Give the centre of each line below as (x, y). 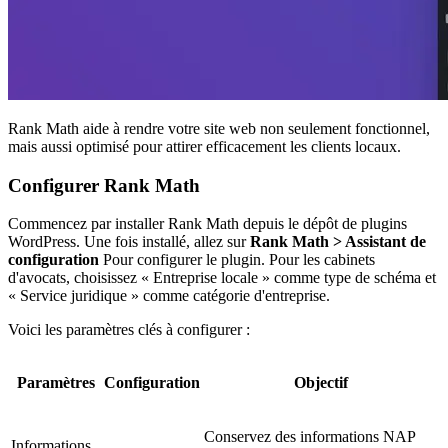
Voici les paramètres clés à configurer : (129, 330)
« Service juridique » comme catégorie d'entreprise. (169, 296)
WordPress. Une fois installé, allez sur (129, 242)
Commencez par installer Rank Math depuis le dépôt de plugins (207, 224)
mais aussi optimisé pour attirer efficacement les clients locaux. (204, 146)
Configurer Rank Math (104, 185)
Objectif (320, 383)
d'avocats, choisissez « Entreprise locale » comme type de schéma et (222, 278)
